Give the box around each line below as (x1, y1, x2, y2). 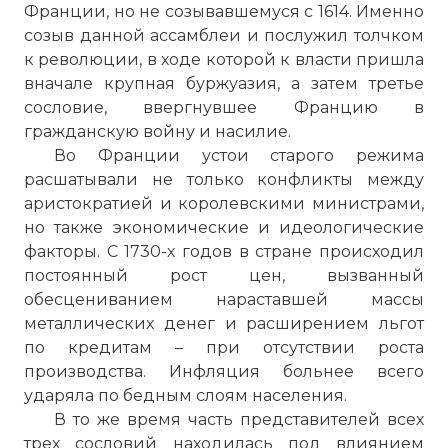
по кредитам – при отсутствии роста (24, 338, 424, 357)
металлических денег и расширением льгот (24, 314, 424, 333)
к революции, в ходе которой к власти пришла (24, 50, 424, 69)
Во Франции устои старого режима (54, 146, 424, 165)
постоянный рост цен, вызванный (24, 266, 424, 285)
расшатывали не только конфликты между (24, 170, 424, 189)
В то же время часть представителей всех (54, 410, 424, 429)
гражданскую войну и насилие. (24, 122, 291, 141)
